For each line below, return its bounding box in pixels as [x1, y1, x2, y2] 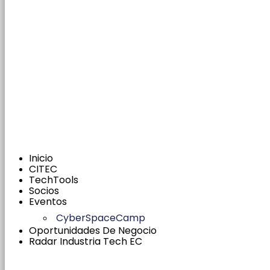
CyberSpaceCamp [56, 211, 145, 225]
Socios [29, 184, 59, 198]
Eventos [29, 195, 67, 209]
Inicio [29, 151, 53, 165]
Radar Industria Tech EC [29, 234, 142, 248]
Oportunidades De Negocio [29, 224, 157, 237]
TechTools [29, 173, 78, 187]
